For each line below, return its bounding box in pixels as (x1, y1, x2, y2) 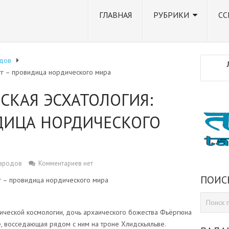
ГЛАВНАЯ (99, 10, 132, 20)
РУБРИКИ (153, 10, 189, 20)
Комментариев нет (38, 159, 93, 168)
